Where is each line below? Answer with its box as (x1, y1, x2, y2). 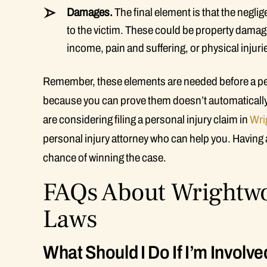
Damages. (67, 6, 113, 18)
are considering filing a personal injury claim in (43, 113, 250, 126)
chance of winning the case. (43, 151, 166, 164)
